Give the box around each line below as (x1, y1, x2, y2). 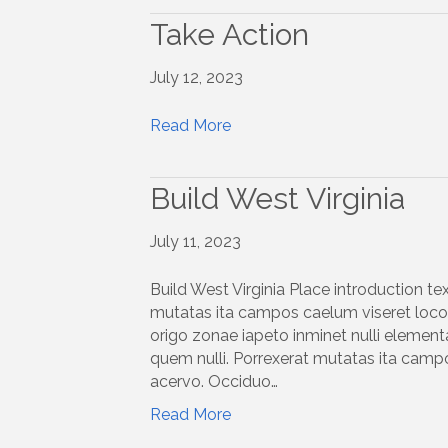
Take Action (149, 17, 309, 53)
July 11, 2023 (149, 232, 241, 252)
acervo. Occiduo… (149, 372, 278, 392)
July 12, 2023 (149, 68, 243, 88)
